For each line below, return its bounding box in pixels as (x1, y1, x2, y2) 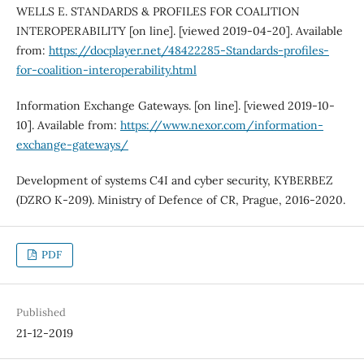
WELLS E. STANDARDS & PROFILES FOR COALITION (15, 4, 300, 19)
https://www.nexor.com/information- (119, 118, 323, 133)
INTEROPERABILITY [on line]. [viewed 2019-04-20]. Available (15, 24, 343, 39)
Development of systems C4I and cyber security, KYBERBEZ (15, 173, 333, 188)
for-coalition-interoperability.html (15, 63, 197, 78)
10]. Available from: (15, 118, 120, 133)
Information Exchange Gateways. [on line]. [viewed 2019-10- (15, 98, 335, 114)
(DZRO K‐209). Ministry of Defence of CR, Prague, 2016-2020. (15, 193, 345, 208)
